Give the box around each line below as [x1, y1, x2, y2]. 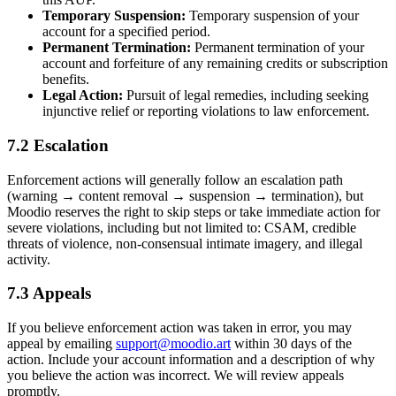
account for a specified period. [42, 24, 210, 40]
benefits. [42, 72, 89, 88]
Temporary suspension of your [186, 8, 359, 24]
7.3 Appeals [7, 284, 91, 303]
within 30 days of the [231, 336, 352, 352]
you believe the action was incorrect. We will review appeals [7, 368, 344, 384]
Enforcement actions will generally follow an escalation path [7, 171, 343, 187]
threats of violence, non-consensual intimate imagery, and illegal [7, 235, 362, 251]
